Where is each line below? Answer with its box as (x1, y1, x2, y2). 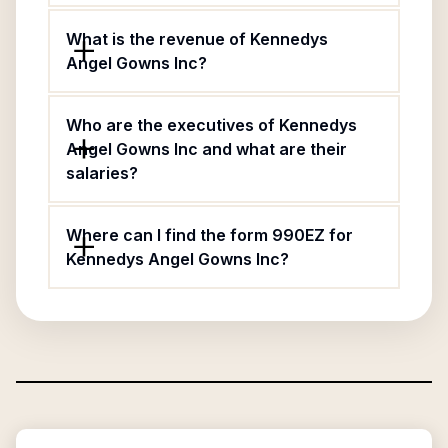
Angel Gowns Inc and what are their (66, 139, 347, 159)
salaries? (66, 163, 138, 183)
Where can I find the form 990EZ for (66, 225, 353, 245)
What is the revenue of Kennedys (66, 29, 328, 49)
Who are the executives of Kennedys (66, 115, 357, 135)
